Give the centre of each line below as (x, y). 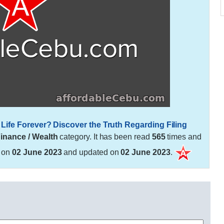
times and (183, 136)
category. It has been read (105, 136)
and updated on (91, 152)
